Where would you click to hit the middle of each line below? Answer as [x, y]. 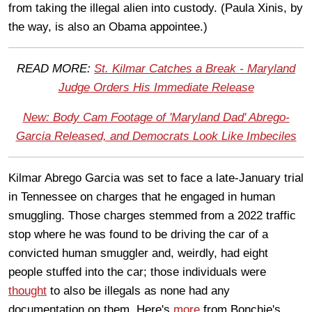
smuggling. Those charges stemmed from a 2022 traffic [152, 215]
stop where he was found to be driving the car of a [138, 234]
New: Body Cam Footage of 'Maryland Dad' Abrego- [156, 117]
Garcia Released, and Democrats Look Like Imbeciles [156, 136]
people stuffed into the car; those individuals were [137, 272]
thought [28, 290]
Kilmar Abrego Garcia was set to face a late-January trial [156, 178]
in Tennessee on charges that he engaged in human [142, 196]
